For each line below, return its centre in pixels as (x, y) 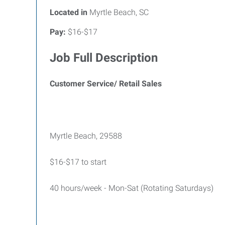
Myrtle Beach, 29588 (86, 136)
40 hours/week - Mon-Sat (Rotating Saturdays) (132, 188)
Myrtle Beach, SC (118, 12)
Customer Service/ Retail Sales (106, 84)
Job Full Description (104, 58)
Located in (69, 12)
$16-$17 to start (78, 162)
